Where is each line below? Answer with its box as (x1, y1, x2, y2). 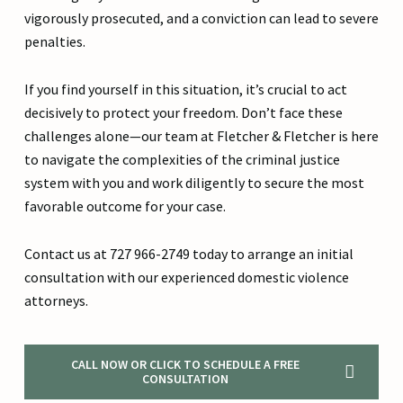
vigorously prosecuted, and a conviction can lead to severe (23, 9, 379, 28)
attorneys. (23, 291, 88, 310)
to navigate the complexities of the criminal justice (23, 150, 340, 169)
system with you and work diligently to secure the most (23, 174, 364, 193)
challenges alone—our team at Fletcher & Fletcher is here (23, 127, 379, 146)
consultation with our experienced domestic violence (23, 268, 349, 287)
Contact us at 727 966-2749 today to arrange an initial (23, 245, 354, 264)
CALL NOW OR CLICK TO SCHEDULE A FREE (70, 356, 300, 373)
